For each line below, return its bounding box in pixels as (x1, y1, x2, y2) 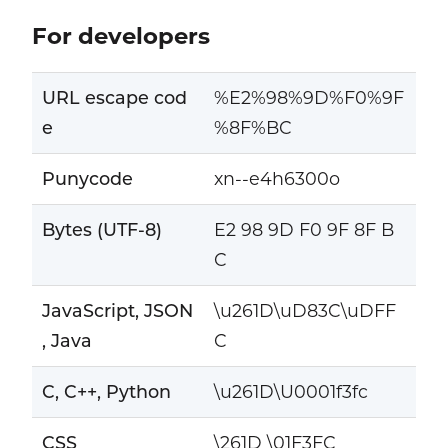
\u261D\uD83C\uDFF (213, 300, 396, 322)
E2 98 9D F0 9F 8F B (213, 219, 394, 241)
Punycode (41, 168, 133, 190)
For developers (31, 22, 210, 51)
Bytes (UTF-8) (41, 219, 162, 241)
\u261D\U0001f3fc (213, 381, 368, 403)
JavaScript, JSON (41, 300, 193, 322)
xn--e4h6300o (213, 168, 340, 190)
